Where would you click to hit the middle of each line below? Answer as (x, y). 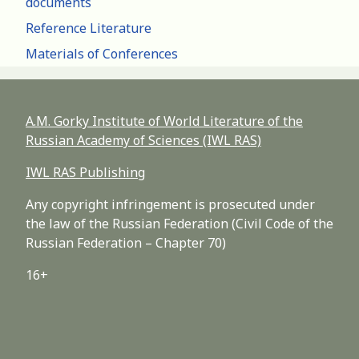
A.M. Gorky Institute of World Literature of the (164, 121)
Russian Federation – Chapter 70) (126, 243)
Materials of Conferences (102, 54)
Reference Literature (89, 28)
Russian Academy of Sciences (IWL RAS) (143, 141)
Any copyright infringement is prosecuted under (170, 205)
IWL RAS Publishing (85, 173)
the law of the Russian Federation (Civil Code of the (179, 224)
